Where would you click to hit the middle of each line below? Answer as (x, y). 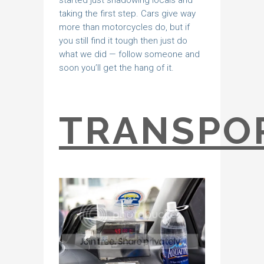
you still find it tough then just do (123, 41)
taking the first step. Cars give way (127, 14)
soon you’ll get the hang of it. (116, 68)
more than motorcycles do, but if (124, 27)
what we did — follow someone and (129, 55)
